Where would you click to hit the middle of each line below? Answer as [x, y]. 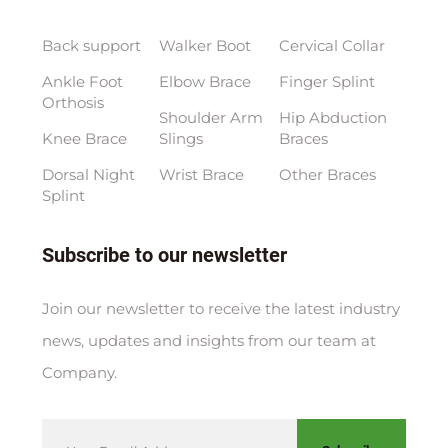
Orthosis [72, 103]
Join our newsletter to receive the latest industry [220, 309]
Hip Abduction [333, 118]
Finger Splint [327, 82]
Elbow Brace [204, 82]
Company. [79, 373]
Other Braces [327, 175]
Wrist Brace [201, 175]
